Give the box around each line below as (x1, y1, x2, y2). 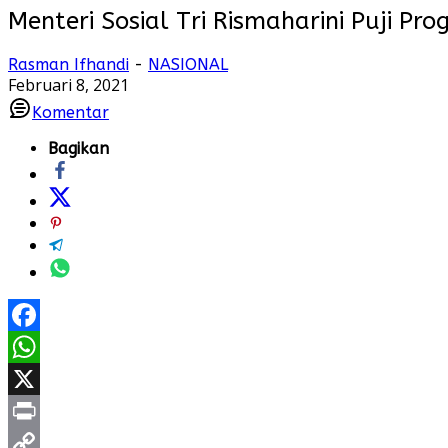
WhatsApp (8, 367, 86, 390)
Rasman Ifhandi (8, 54, 129, 74)
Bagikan (48, 138, 109, 158)
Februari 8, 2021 (8, 73, 129, 96)
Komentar (32, 102, 109, 122)
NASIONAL (148, 54, 228, 74)
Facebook (8, 335, 80, 358)
